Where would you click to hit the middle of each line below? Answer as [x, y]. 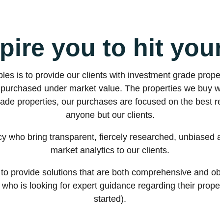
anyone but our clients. [110, 115]
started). [110, 199]
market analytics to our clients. [110, 150]
